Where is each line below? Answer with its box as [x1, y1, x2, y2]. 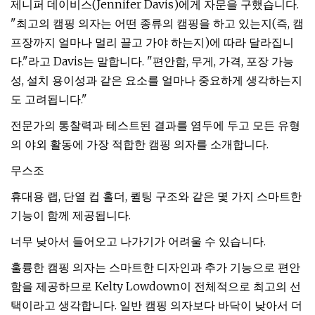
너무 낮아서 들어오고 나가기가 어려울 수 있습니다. [11, 234, 266, 248]
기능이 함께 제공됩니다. [11, 208, 131, 222]
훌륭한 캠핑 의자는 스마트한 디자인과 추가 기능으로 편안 [11, 260, 300, 274]
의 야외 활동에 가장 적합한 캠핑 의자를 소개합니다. [11, 137, 269, 151]
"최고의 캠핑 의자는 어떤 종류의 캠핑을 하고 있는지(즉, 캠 [11, 16, 304, 30]
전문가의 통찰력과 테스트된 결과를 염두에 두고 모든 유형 [11, 118, 300, 132]
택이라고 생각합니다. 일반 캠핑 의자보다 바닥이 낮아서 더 [11, 298, 302, 312]
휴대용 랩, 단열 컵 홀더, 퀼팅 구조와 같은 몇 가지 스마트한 [11, 189, 302, 203]
